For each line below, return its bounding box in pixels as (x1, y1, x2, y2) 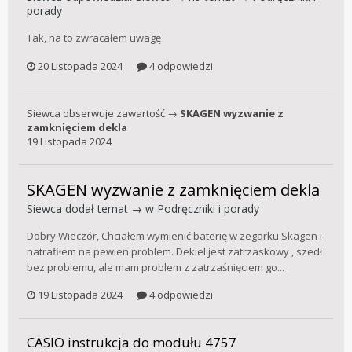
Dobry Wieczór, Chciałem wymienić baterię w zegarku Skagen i (27, 228, 322, 243)
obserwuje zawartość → (60, 105, 180, 120)
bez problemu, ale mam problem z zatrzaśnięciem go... (27, 259, 284, 274)
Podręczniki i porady (157, 200, 259, 216)
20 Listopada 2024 (38, 58, 123, 73)
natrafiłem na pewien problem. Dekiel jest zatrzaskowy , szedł (27, 244, 322, 258)
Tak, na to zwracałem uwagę (27, 31, 161, 46)
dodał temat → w (62, 200, 157, 216)
